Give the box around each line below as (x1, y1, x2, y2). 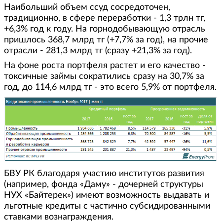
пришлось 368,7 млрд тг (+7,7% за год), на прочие (4, 35, 208, 44)
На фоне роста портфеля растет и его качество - (4, 61, 206, 70)
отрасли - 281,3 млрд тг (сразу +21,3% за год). (4, 46, 192, 55)
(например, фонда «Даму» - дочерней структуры (4, 180, 203, 189)
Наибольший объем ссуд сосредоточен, (4, 2, 170, 12)
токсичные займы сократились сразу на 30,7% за (4, 72, 204, 81)
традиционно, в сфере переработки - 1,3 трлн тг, (4, 13, 205, 23)
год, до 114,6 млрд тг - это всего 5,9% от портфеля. (4, 82, 217, 92)
